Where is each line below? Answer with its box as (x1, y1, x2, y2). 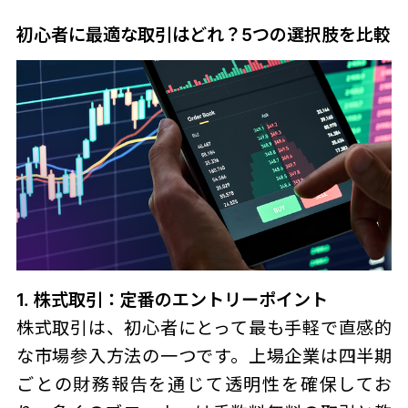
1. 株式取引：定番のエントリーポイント (15, 288, 328, 311)
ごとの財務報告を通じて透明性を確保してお (15, 372, 393, 395)
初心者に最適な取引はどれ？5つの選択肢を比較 (15, 23, 391, 46)
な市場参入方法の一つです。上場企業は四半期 (15, 344, 393, 367)
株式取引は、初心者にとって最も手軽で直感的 (15, 316, 393, 339)
